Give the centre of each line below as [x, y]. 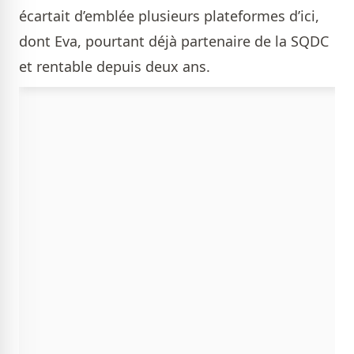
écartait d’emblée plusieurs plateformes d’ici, [169, 16]
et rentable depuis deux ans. [115, 67]
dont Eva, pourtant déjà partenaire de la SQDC [174, 41]
